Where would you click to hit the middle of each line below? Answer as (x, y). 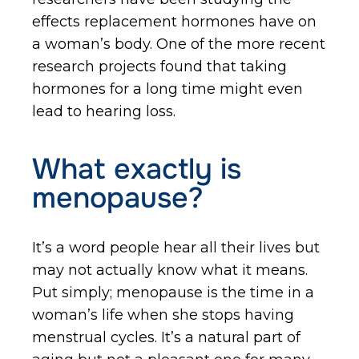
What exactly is (137, 169)
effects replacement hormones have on (174, 22)
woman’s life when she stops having (163, 315)
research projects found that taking (159, 67)
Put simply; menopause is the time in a (173, 292)
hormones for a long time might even (167, 89)
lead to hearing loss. (104, 111)
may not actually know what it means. (170, 270)
